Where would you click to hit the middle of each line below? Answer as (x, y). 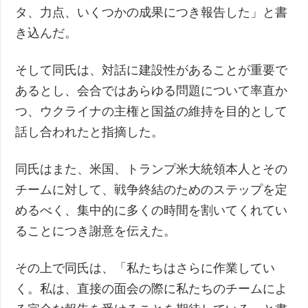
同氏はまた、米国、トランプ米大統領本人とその (152, 169)
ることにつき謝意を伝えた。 (96, 231)
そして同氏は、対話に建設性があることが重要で (152, 70)
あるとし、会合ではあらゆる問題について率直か (152, 90)
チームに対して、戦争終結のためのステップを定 (152, 189)
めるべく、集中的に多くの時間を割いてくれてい (152, 210)
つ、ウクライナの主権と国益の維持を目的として (152, 111)
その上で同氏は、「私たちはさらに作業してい (145, 268)
